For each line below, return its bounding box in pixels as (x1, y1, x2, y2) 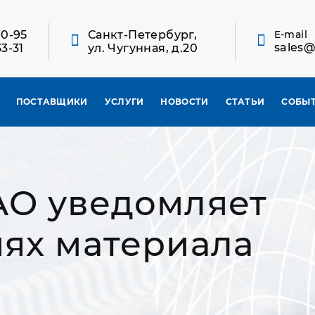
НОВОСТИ (160, 96, 209, 107)
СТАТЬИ (225, 96, 265, 107)
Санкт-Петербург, (87, 27, 198, 41)
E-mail (274, 28, 307, 41)
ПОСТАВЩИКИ (15, 96, 88, 107)
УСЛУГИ (104, 96, 144, 107)
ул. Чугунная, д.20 (87, 41, 198, 55)
